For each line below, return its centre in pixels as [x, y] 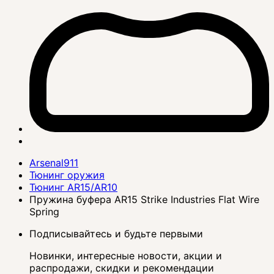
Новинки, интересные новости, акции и [126, 255]
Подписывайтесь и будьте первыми [116, 233]
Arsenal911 [54, 162]
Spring [44, 211]
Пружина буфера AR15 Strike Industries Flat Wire [144, 199]
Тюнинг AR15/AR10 [73, 187]
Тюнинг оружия [67, 175]
